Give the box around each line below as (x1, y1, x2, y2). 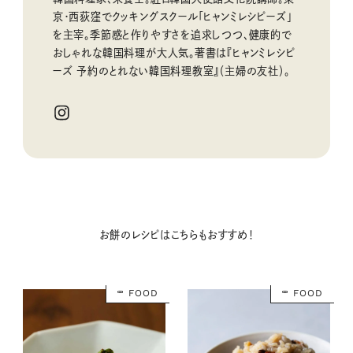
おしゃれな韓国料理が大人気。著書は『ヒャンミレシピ (52, 47, 295, 59)
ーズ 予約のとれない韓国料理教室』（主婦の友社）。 (52, 65, 290, 77)
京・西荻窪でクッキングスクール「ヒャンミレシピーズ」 (52, 11, 292, 23)
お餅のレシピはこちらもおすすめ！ (99, 229, 254, 241)
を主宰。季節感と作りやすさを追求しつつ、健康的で (52, 29, 292, 41)
